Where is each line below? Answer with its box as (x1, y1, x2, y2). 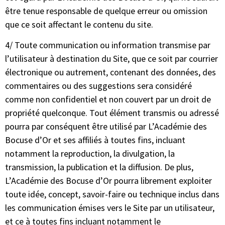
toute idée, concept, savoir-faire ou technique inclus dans (5, 188, 219, 200)
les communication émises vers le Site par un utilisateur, (5, 202, 214, 214)
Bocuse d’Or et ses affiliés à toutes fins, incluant (5, 134, 185, 146)
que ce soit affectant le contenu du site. (5, 18, 153, 30)
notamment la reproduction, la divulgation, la (5, 148, 175, 160)
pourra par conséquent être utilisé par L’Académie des (5, 121, 207, 133)
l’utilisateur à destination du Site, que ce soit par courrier (5, 53, 218, 65)
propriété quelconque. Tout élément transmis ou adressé (5, 107, 219, 119)
